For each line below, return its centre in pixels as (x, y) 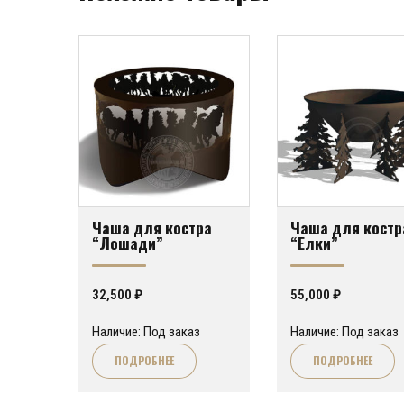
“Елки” (314, 242)
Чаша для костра (152, 227)
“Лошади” (128, 242)
